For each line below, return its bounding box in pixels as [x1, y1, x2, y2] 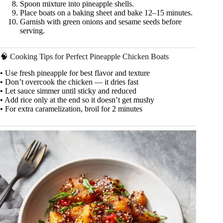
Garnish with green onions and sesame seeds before [20, 17, 182, 26]
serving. [20, 26, 45, 35]
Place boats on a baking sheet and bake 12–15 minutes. [20, 8, 193, 17]
